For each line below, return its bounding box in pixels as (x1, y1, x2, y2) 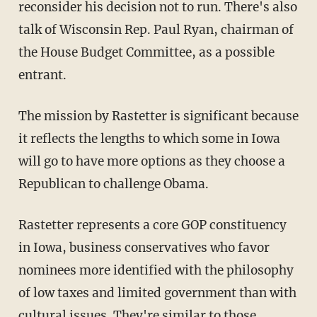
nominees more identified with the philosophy (18, 262, 294, 278)
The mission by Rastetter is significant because (18, 108, 299, 124)
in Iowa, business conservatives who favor (18, 239, 270, 255)
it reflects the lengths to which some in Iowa (18, 130, 280, 146)
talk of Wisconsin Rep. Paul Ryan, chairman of (18, 21, 294, 38)
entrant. (18, 67, 67, 83)
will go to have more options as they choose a (18, 153, 285, 169)
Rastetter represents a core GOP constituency (18, 217, 287, 233)
